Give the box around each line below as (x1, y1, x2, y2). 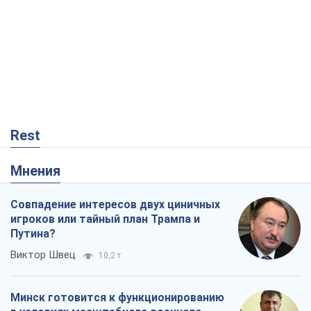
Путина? (10, 226, 56, 240)
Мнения (22, 162, 60, 179)
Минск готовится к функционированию (10, 290, 224, 304)
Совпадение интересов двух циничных (10, 197, 220, 211)
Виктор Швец (10, 248, 76, 261)
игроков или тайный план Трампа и (10, 212, 200, 226)
